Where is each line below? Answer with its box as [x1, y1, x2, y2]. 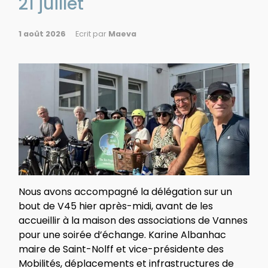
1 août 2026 [19, 28, 66, 39]
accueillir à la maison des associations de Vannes [19, 213, 248, 227]
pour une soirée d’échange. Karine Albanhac [19, 227, 226, 242]
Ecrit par [75, 28, 108, 39]
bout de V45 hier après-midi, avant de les [19, 199, 213, 213]
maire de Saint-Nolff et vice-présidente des [19, 242, 224, 256]
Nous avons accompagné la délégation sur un [19, 184, 232, 199]
